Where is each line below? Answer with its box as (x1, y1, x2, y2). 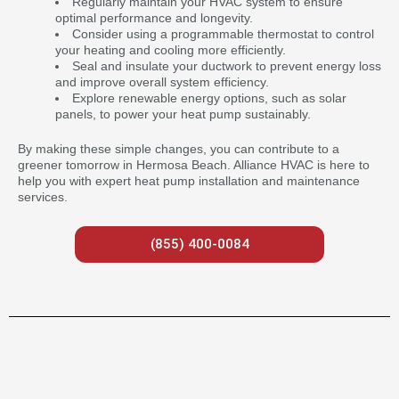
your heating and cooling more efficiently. (55, 42, 286, 57)
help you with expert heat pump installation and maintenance (18, 173, 360, 188)
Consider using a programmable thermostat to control (72, 26, 374, 41)
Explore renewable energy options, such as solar (72, 90, 346, 105)
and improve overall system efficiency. (55, 74, 269, 89)
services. (18, 189, 68, 204)
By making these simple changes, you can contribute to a (18, 141, 339, 156)
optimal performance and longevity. (55, 10, 253, 25)
